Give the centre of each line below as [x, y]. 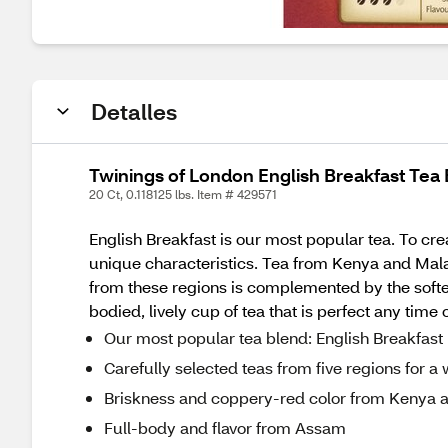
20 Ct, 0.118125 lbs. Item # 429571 [183, 194]
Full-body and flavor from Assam [225, 427]
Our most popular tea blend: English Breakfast [273, 337]
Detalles [134, 111]
